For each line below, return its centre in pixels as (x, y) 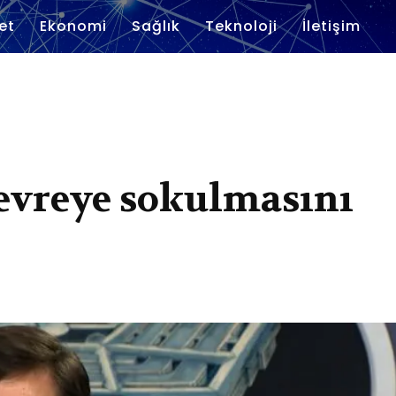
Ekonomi (73, 26)
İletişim (331, 26)
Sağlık (156, 26)
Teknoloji (241, 26)
